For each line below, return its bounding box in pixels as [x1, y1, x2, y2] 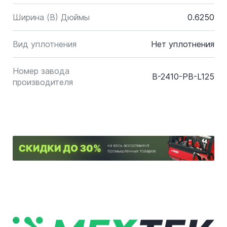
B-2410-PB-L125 [152, 71, 214, 82]
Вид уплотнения [13, 39, 77, 49]
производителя [13, 77, 73, 87]
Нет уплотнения [151, 39, 214, 49]
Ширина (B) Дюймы [13, 12, 90, 22]
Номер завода [13, 66, 69, 76]
